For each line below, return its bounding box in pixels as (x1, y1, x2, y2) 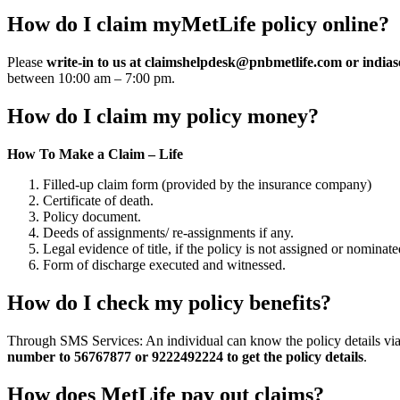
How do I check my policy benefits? (7, 290, 331, 314)
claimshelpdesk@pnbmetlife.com (145, 54, 342, 71)
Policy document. (43, 208, 141, 224)
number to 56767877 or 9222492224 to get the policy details (7, 348, 363, 364)
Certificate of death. (43, 192, 154, 208)
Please (7, 54, 46, 71)
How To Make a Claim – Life (7, 146, 183, 162)
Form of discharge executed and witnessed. (43, 256, 286, 272)
